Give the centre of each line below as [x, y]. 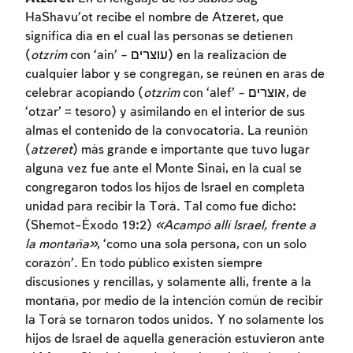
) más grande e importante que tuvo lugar [191, 150]
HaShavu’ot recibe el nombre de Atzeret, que [154, 17]
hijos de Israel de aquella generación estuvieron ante [175, 339]
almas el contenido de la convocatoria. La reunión [167, 131]
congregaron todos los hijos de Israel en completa [165, 188]
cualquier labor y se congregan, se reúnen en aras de [175, 74]
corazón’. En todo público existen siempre [144, 263]
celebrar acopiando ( [84, 93]
